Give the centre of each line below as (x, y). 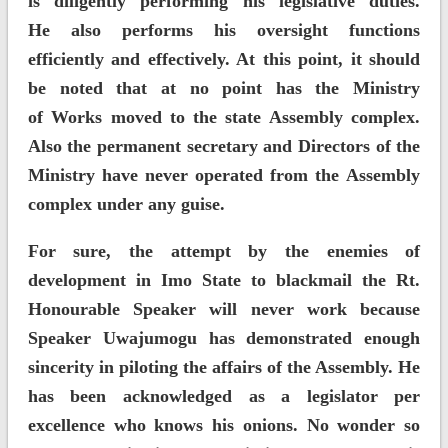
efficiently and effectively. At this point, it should (224, 59)
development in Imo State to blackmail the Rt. (224, 280)
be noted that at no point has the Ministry (224, 88)
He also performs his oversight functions (224, 30)
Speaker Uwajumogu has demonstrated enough (224, 338)
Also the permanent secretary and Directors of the (224, 146)
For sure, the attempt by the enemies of (224, 251)
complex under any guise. (126, 204)
